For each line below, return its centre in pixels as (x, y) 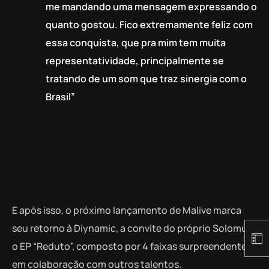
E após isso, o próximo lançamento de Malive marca (127, 210)
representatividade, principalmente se (135, 60)
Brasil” (60, 96)
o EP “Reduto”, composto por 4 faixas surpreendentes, (133, 246)
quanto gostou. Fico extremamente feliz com (149, 24)
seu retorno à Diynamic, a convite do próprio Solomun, (134, 228)
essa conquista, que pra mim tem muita (136, 42)
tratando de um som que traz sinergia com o (146, 78)
